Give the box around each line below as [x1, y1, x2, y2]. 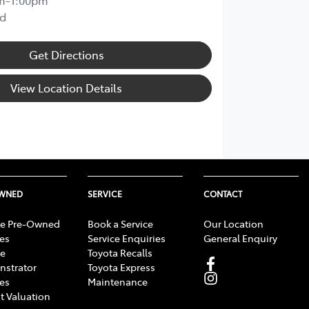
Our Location [203, 216, 263, 230]
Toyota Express [88, 259, 155, 274]
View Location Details [10, 79, 123, 95]
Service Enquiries [88, 230, 166, 245]
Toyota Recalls [88, 245, 152, 259]
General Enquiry [203, 230, 277, 245]
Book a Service [88, 216, 153, 230]
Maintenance [88, 274, 148, 288]
